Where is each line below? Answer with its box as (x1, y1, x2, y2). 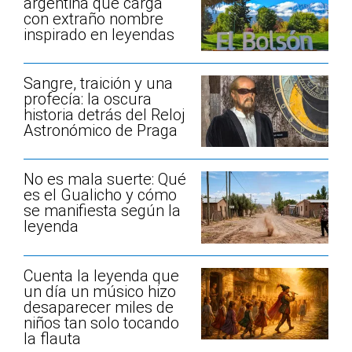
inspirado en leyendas (24, 24, 174, 44)
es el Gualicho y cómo (24, 185, 177, 205)
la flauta (24, 328, 81, 348)
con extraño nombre (24, 9, 163, 28)
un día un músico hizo (24, 281, 176, 301)
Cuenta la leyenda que (24, 266, 179, 285)
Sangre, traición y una (24, 74, 173, 93)
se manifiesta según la (24, 201, 181, 221)
